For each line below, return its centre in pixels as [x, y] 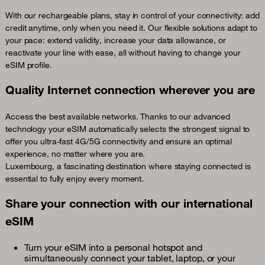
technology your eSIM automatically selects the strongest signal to [128, 129]
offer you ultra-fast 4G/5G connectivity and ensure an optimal [119, 142]
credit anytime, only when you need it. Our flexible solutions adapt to [131, 28]
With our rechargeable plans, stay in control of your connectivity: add [132, 16]
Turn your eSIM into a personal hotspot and [113, 248]
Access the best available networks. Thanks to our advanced [118, 117]
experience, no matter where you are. [75, 154]
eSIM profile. [29, 65]
